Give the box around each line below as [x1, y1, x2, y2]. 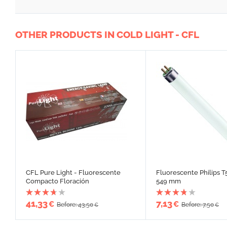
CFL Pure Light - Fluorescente [26, 169, 121, 177]
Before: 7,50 [181, 201, 214, 209]
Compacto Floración [26, 177, 89, 185]
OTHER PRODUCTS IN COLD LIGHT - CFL [15, 29, 199, 41]
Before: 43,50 [57, 201, 93, 209]
